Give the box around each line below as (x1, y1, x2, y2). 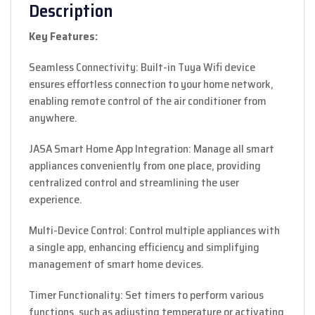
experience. (29, 190, 82, 208)
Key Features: (29, 27, 98, 45)
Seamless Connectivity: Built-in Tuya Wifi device (29, 58, 255, 76)
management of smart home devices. (29, 255, 204, 273)
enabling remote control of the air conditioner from (29, 91, 266, 110)
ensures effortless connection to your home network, (29, 75, 274, 93)
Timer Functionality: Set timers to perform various (29, 285, 264, 304)
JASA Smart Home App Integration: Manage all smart (29, 139, 274, 157)
